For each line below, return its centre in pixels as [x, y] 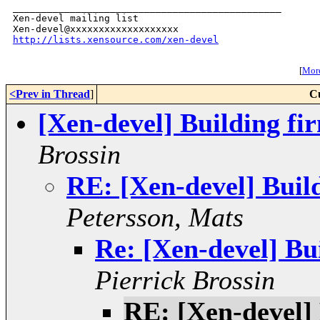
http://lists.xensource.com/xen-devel [116, 40]
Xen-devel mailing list [76, 19]
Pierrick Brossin [185, 280]
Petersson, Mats [155, 217]
